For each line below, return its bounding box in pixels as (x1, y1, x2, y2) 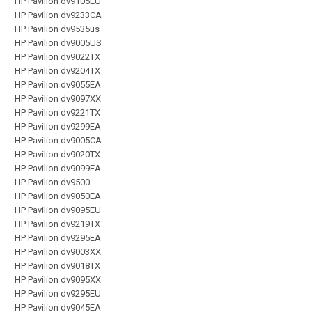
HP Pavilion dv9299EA (15, 120, 101, 132)
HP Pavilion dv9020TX (15, 148, 100, 159)
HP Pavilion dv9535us (15, 23, 100, 34)
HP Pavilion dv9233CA (15, 9, 102, 20)
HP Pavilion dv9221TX (15, 107, 100, 118)
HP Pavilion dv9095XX (15, 274, 101, 285)
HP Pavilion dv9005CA (15, 134, 102, 146)
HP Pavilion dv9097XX (15, 93, 101, 104)
